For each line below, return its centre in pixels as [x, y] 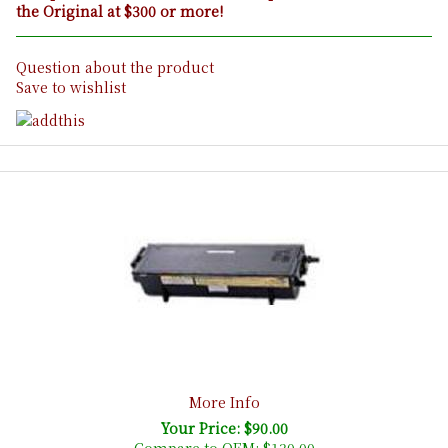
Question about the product [115, 67]
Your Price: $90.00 [224, 427]
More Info [224, 401]
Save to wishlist [71, 87]
